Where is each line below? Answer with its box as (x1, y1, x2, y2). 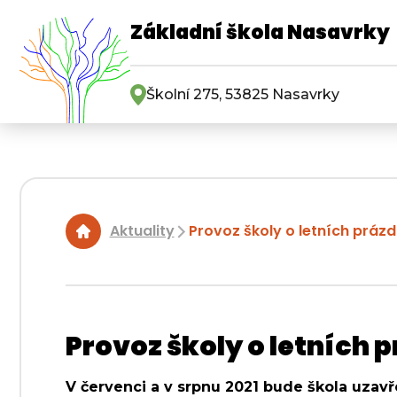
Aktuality (109, 221, 175, 242)
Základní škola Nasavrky (130, 19, 390, 46)
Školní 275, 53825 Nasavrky (146, 86, 339, 103)
